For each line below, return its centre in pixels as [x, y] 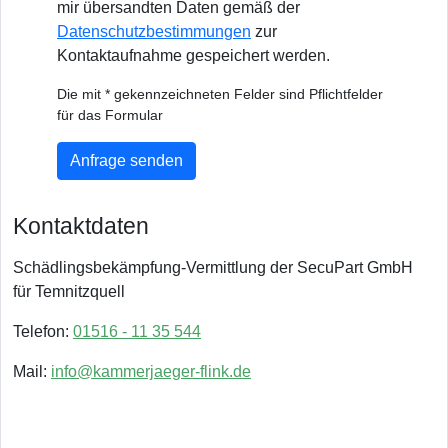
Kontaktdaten [81, 226]
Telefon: [43, 331]
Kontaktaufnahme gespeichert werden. [193, 55]
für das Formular [110, 115]
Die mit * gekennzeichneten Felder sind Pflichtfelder [220, 94]
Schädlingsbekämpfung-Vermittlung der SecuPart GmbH [213, 267]
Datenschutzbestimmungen [154, 31]
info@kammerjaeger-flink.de [151, 371]
